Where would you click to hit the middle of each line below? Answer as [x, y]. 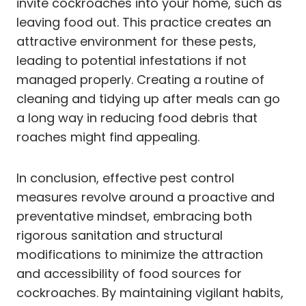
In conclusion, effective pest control [125, 178]
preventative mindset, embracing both [134, 216]
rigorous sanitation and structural [120, 235]
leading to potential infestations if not [131, 60]
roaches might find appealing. [108, 137]
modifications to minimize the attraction [140, 254]
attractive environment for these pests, [136, 41]
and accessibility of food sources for [129, 273]
